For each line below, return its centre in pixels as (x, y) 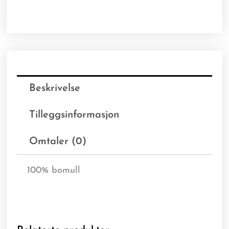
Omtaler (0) (58, 142)
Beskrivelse (55, 89)
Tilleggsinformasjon (74, 115)
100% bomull (54, 171)
